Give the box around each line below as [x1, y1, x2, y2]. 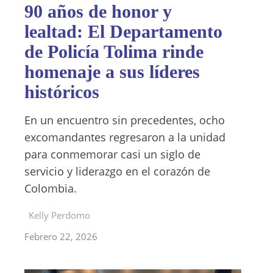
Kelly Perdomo [29, 209, 90, 221]
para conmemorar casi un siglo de [24, 147, 200, 161]
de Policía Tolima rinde [24, 41, 204, 62]
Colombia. [24, 181, 77, 196]
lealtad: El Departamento [24, 21, 222, 41]
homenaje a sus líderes [24, 62, 200, 82]
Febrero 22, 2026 [24, 230, 97, 243]
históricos [24, 82, 99, 102]
